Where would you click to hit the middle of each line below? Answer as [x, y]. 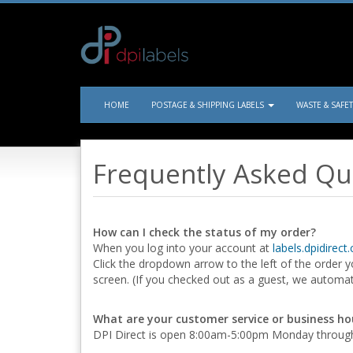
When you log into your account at [183, 248]
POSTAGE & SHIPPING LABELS [209, 105]
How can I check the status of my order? [204, 232]
